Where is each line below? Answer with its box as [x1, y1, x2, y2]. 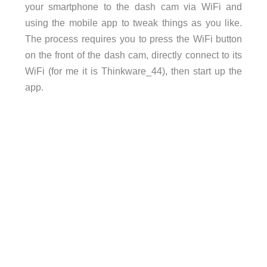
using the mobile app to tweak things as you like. [24, 17, 243, 29]
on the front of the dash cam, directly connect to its [24, 49, 243, 61]
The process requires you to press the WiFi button [24, 33, 243, 45]
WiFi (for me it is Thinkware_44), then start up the [24, 66, 243, 77]
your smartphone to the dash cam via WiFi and [24, 1, 243, 13]
